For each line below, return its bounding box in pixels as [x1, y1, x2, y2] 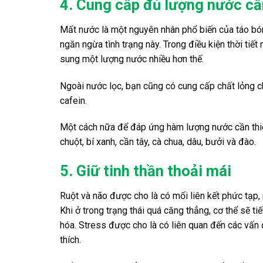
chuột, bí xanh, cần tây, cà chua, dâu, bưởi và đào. [60, 136, 256, 148]
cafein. [60, 95, 87, 106]
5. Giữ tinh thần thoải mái [60, 162, 231, 180]
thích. [60, 234, 81, 245]
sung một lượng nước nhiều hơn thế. [60, 53, 204, 65]
